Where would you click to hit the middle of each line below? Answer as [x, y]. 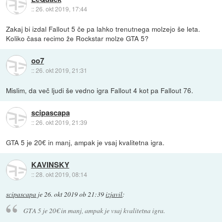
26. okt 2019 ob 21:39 [74, 194]
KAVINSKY [50, 165]
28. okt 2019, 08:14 [61, 174]
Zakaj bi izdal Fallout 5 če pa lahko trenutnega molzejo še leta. [103, 28]
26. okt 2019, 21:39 [61, 122]
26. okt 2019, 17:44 [61, 9]
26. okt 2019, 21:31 [61, 70]
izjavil [114, 194]
